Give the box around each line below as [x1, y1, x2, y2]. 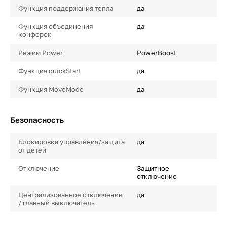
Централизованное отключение [18, 191, 123, 199]
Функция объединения [18, 22, 93, 30]
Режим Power [18, 49, 63, 57]
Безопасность [10, 115, 64, 124]
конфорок [18, 30, 52, 39]
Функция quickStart [18, 67, 81, 75]
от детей [18, 146, 46, 154]
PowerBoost [136, 49, 176, 57]
